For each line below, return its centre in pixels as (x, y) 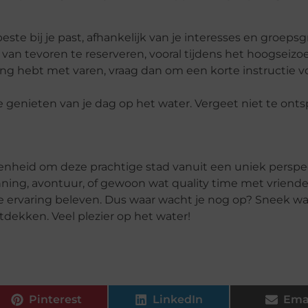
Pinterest (56, 300)
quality (190, 183)
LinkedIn (178, 300)
